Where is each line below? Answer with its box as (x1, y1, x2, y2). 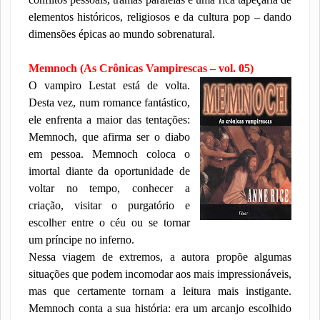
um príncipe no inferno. (28, 234, 134, 246)
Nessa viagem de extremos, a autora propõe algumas (28, 251, 292, 263)
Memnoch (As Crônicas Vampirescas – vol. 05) (28, 62, 254, 74)
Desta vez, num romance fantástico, (28, 96, 191, 109)
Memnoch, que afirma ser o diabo (28, 131, 191, 143)
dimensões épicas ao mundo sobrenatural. (28, 28, 215, 40)
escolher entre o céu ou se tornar (28, 216, 191, 229)
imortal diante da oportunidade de (28, 165, 191, 177)
